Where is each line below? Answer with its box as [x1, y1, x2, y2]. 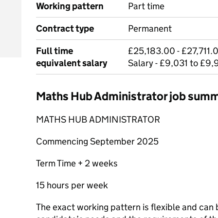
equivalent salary [36, 57, 107, 69]
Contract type [36, 23, 94, 34]
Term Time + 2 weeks [36, 158, 118, 169]
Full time [36, 45, 73, 56]
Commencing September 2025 [36, 136, 159, 147]
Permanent [128, 23, 172, 34]
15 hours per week [36, 180, 108, 191]
